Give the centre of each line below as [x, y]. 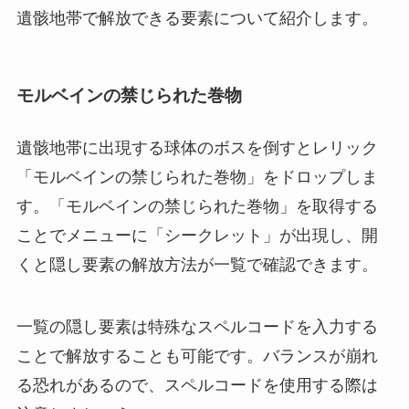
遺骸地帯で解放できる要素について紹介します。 [197, 18]
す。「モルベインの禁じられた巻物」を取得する [197, 207]
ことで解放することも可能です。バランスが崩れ [197, 357]
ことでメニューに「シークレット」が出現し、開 [197, 236]
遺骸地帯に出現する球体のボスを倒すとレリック [197, 148]
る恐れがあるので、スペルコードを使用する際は [197, 386]
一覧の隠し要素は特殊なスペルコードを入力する [197, 327]
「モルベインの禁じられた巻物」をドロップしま [197, 178]
